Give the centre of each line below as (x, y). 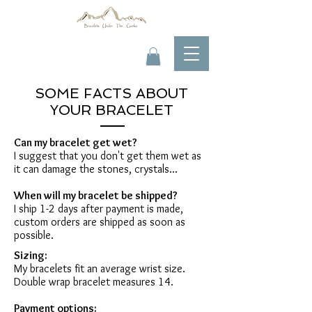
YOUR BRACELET (111, 110)
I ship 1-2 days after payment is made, (99, 209)
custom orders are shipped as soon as (100, 222)
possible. (34, 235)
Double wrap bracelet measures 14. (94, 282)
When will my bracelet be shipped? (96, 196)
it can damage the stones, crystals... (96, 169)
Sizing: (31, 256)
